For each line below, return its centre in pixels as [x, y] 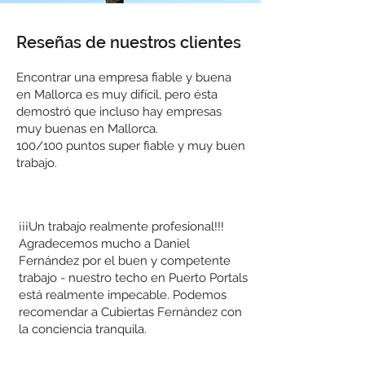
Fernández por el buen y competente [125, 261]
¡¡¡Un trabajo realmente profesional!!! [121, 226]
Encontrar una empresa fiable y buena [124, 77]
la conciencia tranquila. [84, 329]
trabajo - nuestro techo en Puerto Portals [133, 278]
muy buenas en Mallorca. [87, 129]
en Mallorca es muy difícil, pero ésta [117, 95]
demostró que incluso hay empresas [119, 112]
